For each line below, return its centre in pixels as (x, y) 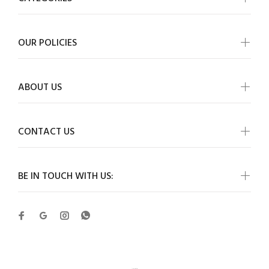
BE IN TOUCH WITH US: (66, 177)
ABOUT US (40, 88)
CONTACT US (46, 132)
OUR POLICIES (47, 43)
